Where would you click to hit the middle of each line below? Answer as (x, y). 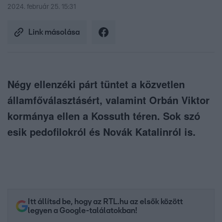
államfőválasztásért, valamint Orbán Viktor (109, 100)
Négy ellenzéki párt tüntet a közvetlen (96, 84)
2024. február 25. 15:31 (42, 7)
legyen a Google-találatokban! (83, 211)
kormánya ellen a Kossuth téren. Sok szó (104, 116)
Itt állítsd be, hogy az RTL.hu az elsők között (105, 202)
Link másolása (54, 32)
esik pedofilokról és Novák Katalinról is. (102, 132)
